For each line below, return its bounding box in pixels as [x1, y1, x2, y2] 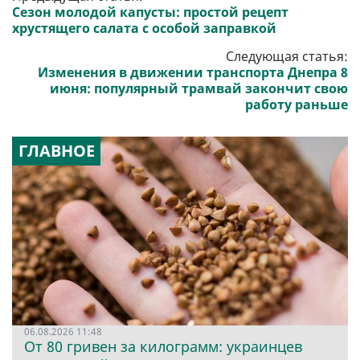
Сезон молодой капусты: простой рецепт [12, 3, 288, 22]
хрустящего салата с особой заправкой [12, 19, 276, 38]
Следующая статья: [226, 47, 348, 66]
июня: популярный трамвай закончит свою [50, 80, 348, 98]
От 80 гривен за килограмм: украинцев [24, 337, 302, 357]
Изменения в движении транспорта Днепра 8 [38, 63, 348, 82]
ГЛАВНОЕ [18, 140, 95, 162]
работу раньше [245, 96, 348, 114]
